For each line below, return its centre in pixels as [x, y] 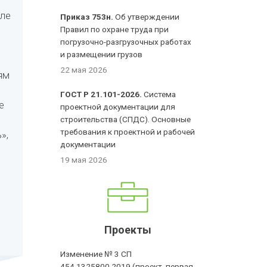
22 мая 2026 [84, 70]
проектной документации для [118, 107]
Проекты [128, 230]
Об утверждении [147, 17]
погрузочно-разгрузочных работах [126, 42]
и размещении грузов [102, 54]
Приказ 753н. [87, 17]
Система [159, 94]
